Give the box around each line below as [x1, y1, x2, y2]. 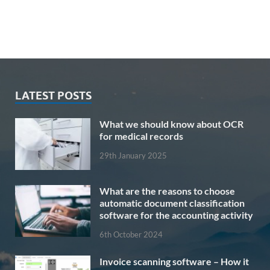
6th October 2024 [99, 229, 163, 239]
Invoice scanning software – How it [99, 255, 249, 267]
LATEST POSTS [15, 89, 92, 102]
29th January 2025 [99, 150, 167, 160]
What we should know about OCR [99, 118, 243, 130]
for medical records [99, 130, 183, 142]
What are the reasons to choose [99, 184, 235, 196]
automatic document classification [99, 196, 245, 209]
